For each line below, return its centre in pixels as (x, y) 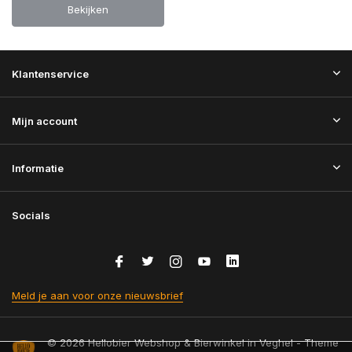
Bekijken (88, 9)
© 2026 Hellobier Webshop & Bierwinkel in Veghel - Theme (193, 343)
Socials (31, 215)
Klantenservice (50, 74)
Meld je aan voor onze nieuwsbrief (97, 295)
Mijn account (44, 121)
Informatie (38, 168)
